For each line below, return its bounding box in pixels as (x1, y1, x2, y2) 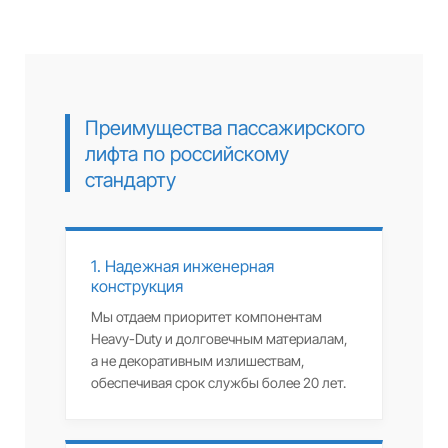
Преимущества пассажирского (84, 116, 365, 140)
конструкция (90, 276, 183, 296)
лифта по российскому (84, 142, 289, 166)
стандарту (84, 168, 176, 192)
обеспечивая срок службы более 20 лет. (90, 374, 346, 391)
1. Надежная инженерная (90, 256, 274, 276)
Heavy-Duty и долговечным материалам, (90, 330, 348, 347)
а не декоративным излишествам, (90, 352, 305, 369)
